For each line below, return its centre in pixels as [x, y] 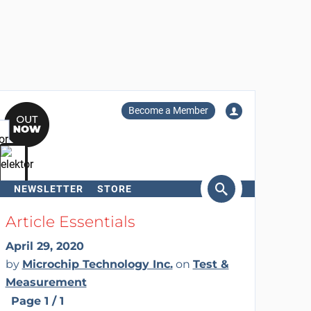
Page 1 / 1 [37, 301]
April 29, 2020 [44, 246]
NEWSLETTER [48, 189]
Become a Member [168, 110]
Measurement [46, 282]
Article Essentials [70, 222]
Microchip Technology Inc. [97, 264]
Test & [211, 264]
